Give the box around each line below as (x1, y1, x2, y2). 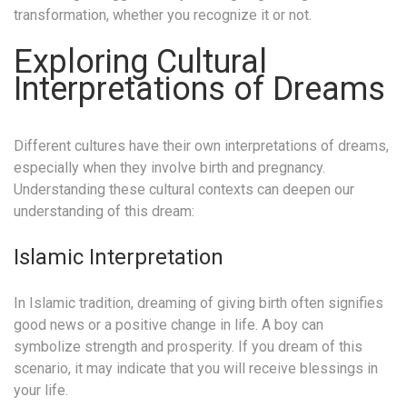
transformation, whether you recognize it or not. (14, 5, 312, 24)
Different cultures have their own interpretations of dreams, (14, 136, 389, 154)
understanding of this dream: (14, 202, 194, 220)
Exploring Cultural (14, 42, 267, 81)
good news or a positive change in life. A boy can (14, 315, 323, 333)
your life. (14, 381, 68, 399)
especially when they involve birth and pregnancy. (14, 158, 325, 176)
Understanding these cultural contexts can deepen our (14, 180, 354, 198)
